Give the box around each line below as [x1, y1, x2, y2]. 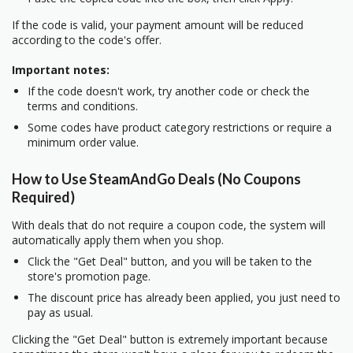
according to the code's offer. [12, 32, 162, 48]
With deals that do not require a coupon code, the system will [12, 217, 325, 232]
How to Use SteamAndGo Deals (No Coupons [12, 169, 301, 188]
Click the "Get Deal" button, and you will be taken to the [28, 253, 312, 269]
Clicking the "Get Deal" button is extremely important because [12, 331, 328, 347]
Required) [12, 188, 75, 206]
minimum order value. [28, 135, 139, 150]
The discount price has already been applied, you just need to [28, 289, 340, 305]
